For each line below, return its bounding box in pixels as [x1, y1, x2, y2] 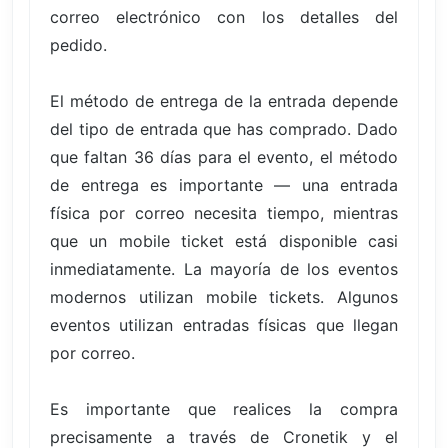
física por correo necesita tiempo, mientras [50, 202, 398, 223]
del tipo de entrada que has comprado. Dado [50, 118, 398, 139]
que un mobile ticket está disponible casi [50, 230, 398, 251]
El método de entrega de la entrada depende [50, 90, 398, 111]
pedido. [50, 34, 107, 55]
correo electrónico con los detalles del [50, 6, 398, 27]
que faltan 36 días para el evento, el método [50, 146, 398, 167]
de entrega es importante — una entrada [50, 174, 398, 195]
